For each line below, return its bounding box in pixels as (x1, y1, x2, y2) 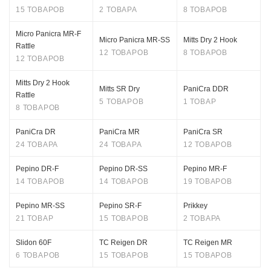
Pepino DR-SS (99, 165, 148, 173)
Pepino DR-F (16, 165, 59, 173)
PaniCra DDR (183, 85, 229, 93)
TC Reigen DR (99, 238, 148, 247)
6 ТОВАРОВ (16, 251, 60, 260)
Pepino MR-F (183, 165, 227, 173)
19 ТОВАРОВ (183, 177, 232, 186)
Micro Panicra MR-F (16, 30, 81, 38)
